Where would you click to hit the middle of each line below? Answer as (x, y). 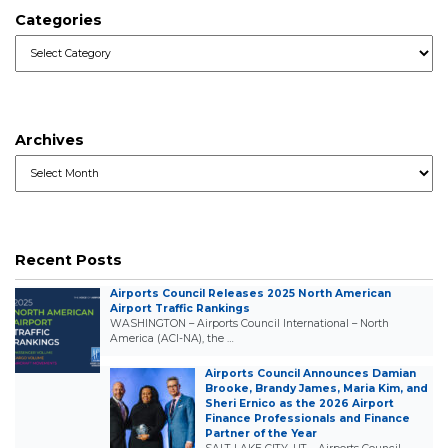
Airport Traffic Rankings (180, 308)
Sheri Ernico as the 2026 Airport (299, 403)
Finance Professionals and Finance (307, 418)
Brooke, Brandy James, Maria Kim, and (316, 388)
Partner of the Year (261, 433)
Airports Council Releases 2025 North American (250, 293)
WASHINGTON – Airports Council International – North (249, 323)
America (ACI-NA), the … (172, 338)
